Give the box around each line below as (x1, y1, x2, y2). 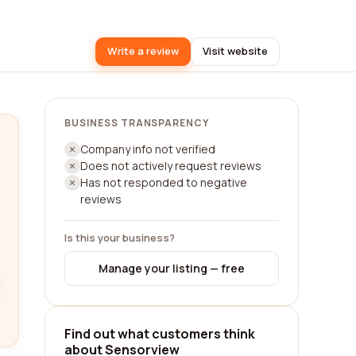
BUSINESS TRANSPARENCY (64, 116, 210, 130)
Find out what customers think (64, 325, 255, 342)
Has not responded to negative (80, 175, 247, 190)
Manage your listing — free (99, 261, 245, 276)
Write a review (107, 44, 179, 58)
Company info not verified (80, 141, 215, 157)
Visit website (203, 44, 268, 58)
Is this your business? (64, 230, 175, 245)
